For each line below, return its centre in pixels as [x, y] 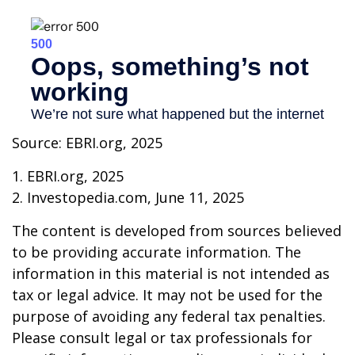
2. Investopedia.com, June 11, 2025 [128, 198]
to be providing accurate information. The [157, 252]
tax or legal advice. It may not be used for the [167, 295]
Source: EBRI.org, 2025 [87, 143]
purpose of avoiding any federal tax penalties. [169, 317]
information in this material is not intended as [171, 274]
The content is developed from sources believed [177, 231]
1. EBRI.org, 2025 [68, 176]
